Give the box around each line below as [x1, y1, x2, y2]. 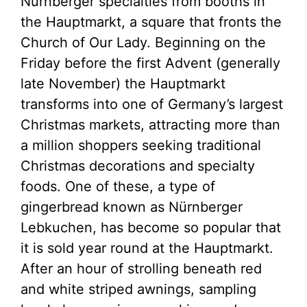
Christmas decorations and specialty [21, 157, 255, 174]
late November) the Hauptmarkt [21, 75, 225, 92]
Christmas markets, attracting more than [21, 116, 280, 133]
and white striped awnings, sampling [21, 280, 256, 297]
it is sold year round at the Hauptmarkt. [21, 239, 273, 256]
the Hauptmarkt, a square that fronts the [21, 13, 282, 30]
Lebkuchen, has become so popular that [21, 219, 281, 236]
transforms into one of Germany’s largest [21, 95, 283, 112]
